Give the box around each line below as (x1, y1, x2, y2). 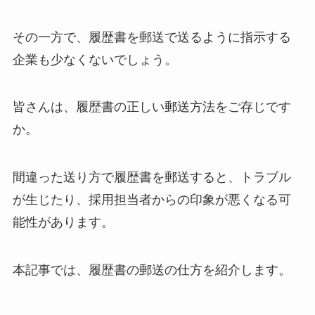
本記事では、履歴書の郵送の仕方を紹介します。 (12, 263, 291, 278)
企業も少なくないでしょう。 (12, 52, 177, 67)
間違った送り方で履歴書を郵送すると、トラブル (12, 170, 291, 185)
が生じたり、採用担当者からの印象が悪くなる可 (12, 193, 291, 207)
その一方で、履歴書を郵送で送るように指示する (12, 30, 291, 44)
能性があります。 (12, 215, 114, 230)
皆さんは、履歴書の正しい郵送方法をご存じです (12, 100, 291, 115)
